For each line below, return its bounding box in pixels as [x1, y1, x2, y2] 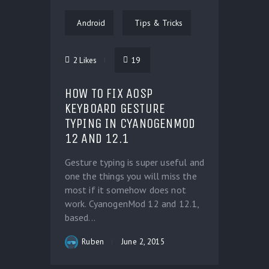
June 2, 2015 [121, 235, 165, 247]
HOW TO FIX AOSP [64, 85, 153, 102]
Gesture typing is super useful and [64, 156, 204, 168]
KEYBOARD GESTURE [64, 100, 166, 117]
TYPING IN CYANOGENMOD [64, 115, 196, 132]
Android [77, 17, 106, 29]
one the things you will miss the [64, 169, 197, 182]
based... [64, 211, 95, 223]
